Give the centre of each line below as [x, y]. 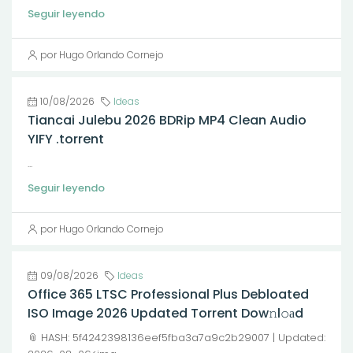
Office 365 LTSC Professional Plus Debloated [168, 294]
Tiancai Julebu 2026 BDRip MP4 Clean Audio [167, 120]
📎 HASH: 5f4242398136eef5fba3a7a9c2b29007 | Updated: [176, 338]
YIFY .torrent [66, 139]
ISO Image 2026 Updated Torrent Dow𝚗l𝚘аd [165, 313]
